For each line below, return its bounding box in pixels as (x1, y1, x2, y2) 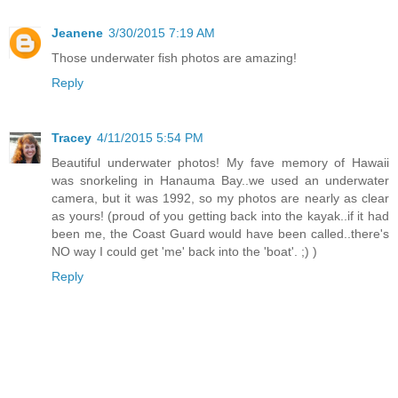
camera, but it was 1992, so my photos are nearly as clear (52, 190, 389, 205)
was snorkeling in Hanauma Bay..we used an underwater (52, 172, 389, 187)
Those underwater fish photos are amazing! (52, 50, 297, 65)
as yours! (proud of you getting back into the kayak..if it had (52, 208, 389, 223)
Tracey (52, 130, 92, 145)
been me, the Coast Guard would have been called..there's (52, 226, 389, 241)
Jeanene (52, 25, 103, 40)
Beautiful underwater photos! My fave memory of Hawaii (52, 155, 389, 170)
